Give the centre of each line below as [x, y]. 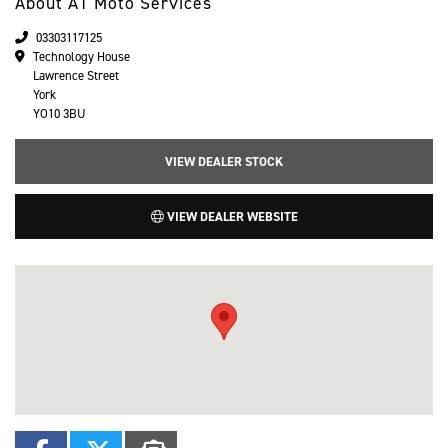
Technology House [81, 57]
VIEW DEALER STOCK [224, 162]
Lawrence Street [76, 76]
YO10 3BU [59, 114]
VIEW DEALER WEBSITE [230, 217]
